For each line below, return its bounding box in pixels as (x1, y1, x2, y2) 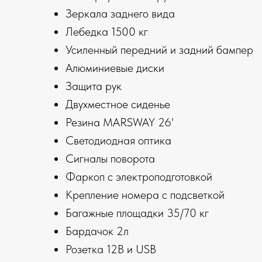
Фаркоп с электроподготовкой (65, 170, 212, 184)
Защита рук (65, 79, 122, 94)
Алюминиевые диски (65, 61, 164, 75)
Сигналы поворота (65, 151, 155, 166)
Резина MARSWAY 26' (65, 115, 174, 130)
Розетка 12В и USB (65, 242, 156, 257)
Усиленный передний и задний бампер (65, 43, 253, 57)
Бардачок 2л (65, 224, 129, 239)
